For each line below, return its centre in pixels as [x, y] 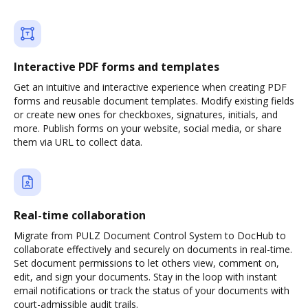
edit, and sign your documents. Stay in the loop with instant [145, 277]
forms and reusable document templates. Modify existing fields [154, 101]
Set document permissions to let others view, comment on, [146, 263]
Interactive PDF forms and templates [117, 67]
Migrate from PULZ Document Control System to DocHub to [150, 235]
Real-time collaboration [80, 215]
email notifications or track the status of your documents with [152, 290]
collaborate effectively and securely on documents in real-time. [153, 249]
